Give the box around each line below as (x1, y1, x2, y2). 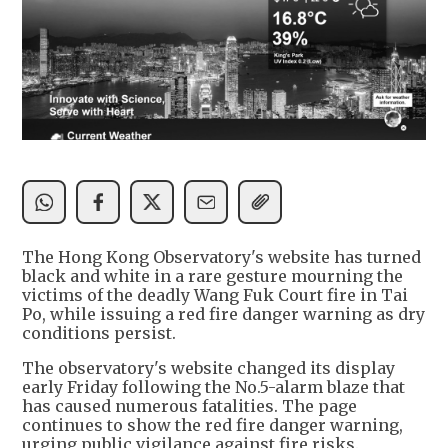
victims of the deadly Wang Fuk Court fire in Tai (22, 285, 408, 306)
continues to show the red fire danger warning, (22, 415, 403, 436)
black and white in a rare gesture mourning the (22, 266, 403, 287)
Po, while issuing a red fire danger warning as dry (22, 304, 425, 325)
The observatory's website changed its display (22, 358, 395, 379)
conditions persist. (22, 323, 176, 344)
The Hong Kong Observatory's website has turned (22, 247, 421, 268)
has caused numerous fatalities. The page (22, 396, 357, 417)
